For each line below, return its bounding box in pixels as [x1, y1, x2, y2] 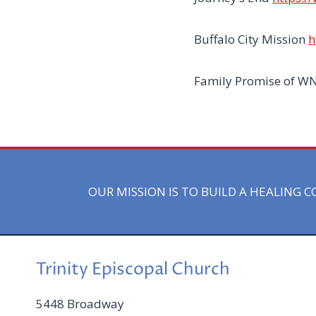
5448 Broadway [36, 296, 124, 312]
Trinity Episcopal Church [36, 258, 230, 281]
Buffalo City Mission [194, 31, 308, 48]
